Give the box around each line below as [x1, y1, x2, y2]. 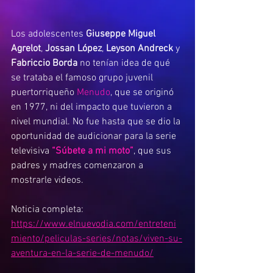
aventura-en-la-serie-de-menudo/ [11, 247, 154, 260]
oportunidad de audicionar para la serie [11, 130, 179, 143]
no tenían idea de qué [77, 57, 172, 70]
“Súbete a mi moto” [52, 145, 133, 158]
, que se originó [110, 87, 176, 99]
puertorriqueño [11, 87, 77, 99]
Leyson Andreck [106, 43, 173, 55]
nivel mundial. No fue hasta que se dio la [11, 116, 183, 129]
